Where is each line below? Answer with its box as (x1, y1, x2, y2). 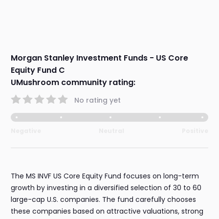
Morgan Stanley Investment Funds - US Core (11, 52, 189, 64)
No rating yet (74, 95, 121, 105)
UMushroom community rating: (11, 77, 136, 88)
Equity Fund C (11, 65, 66, 76)
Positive (181, 127, 208, 135)
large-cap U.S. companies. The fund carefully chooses (11, 195, 197, 205)
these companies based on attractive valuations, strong (11, 206, 204, 217)
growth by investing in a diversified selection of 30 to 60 (11, 183, 202, 193)
